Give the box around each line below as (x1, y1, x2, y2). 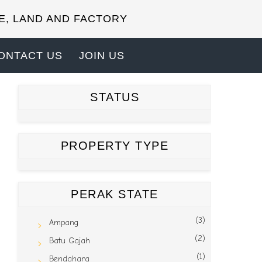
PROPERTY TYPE (60, 139, 169, 152)
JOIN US (79, 50, 125, 61)
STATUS (90, 91, 139, 104)
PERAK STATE (71, 188, 158, 201)
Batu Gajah (49, 236, 90, 246)
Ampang (49, 218, 78, 227)
